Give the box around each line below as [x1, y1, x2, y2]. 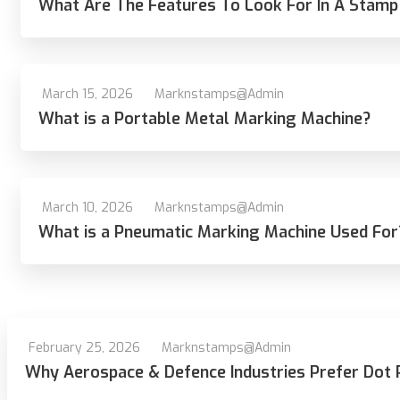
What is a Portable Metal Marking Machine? [38, 108, 371, 129]
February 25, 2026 [29, 339, 140, 356]
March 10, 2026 [42, 199, 133, 216]
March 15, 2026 [42, 86, 133, 103]
